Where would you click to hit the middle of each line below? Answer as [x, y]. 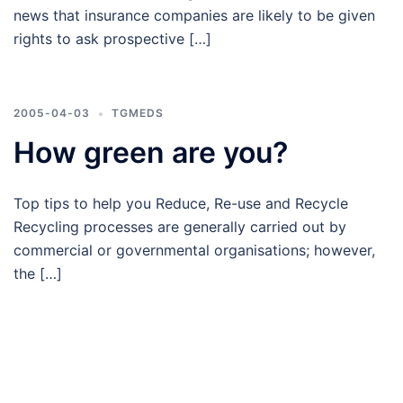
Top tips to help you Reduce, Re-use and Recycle [181, 203]
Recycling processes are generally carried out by [180, 227]
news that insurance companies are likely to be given [194, 15]
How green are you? [151, 152]
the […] [38, 273]
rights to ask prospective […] [112, 39]
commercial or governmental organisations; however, [194, 250]
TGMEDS [138, 113]
